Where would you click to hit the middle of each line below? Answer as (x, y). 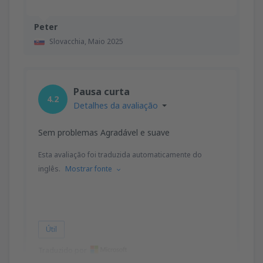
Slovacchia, (69, 41)
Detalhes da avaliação (116, 105)
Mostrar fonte (89, 168)
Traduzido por (63, 250)
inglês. (49, 168)
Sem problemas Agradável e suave (104, 132)
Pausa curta (102, 91)
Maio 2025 (106, 41)
